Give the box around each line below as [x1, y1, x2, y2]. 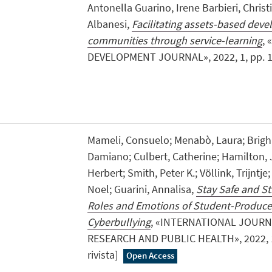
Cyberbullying [87, 215, 151, 229]
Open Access [126, 250, 175, 262]
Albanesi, [87, 17, 132, 32]
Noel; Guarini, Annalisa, [87, 182, 196, 197]
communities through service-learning [87, 33, 262, 48]
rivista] [87, 248, 120, 262]
